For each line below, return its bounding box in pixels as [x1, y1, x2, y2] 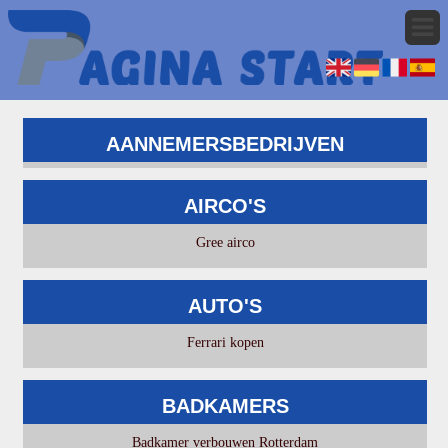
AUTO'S [188, 294, 263, 317]
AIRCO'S [184, 194, 267, 217]
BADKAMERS [161, 394, 289, 417]
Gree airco [195, 234, 255, 250]
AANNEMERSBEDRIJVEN [106, 132, 345, 155]
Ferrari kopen [186, 334, 264, 350]
